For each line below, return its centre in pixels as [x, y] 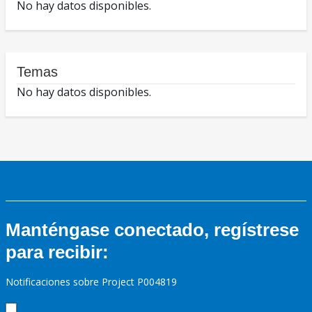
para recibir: [57, 252]
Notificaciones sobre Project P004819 [91, 282]
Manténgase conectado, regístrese [152, 230]
